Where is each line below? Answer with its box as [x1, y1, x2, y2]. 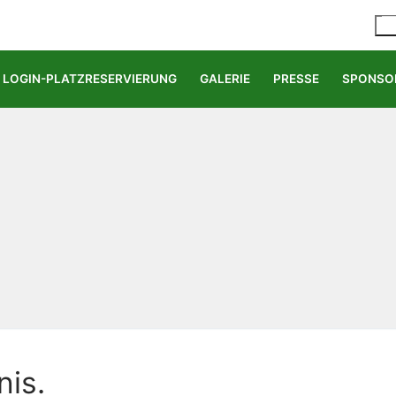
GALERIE [200, 72, 250, 86]
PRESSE [273, 72, 319, 86]
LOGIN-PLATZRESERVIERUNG [3, 72, 177, 86]
